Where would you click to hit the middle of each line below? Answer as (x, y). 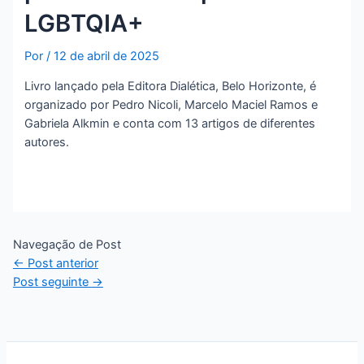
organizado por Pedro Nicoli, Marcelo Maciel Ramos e (173, 104)
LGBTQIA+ (84, 23)
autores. (47, 142)
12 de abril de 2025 (107, 56)
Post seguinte (52, 282)
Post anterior (61, 263)
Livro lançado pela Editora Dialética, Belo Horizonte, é (171, 86)
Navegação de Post (67, 244)
